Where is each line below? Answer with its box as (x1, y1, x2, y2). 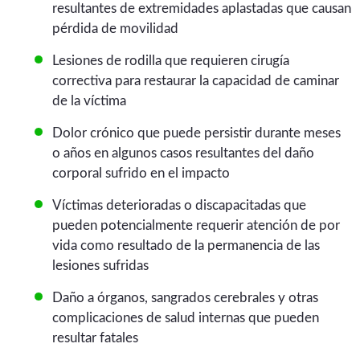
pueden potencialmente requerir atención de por (51, 219, 340, 233)
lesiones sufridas (51, 259, 149, 273)
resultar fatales (51, 331, 138, 346)
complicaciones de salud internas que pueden (51, 311, 319, 325)
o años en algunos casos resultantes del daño (51, 146, 314, 161)
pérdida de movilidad (51, 22, 178, 36)
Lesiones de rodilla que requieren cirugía (51, 54, 289, 68)
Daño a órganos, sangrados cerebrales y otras (51, 291, 318, 305)
